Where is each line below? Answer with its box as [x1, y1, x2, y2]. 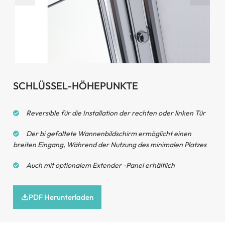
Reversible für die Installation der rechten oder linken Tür [26, 108, 205, 118]
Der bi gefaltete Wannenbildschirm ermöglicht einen [26, 129, 191, 139]
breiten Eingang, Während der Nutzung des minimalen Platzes [13, 140, 206, 150]
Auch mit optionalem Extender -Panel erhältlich [26, 161, 175, 170]
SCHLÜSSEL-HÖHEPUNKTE [13, 79, 138, 92]
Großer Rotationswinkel [61, 75, 164, 88]
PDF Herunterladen [29, 192, 93, 202]
